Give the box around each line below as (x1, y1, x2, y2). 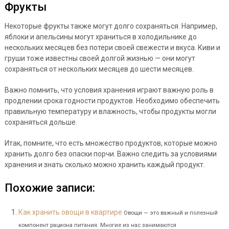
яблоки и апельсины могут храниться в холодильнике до (4, 32, 197, 41)
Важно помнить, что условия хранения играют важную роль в (4, 85, 214, 94)
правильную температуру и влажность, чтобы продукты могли (4, 107, 216, 116)
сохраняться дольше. (4, 118, 77, 126)
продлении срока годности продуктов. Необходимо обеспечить (4, 96, 220, 105)
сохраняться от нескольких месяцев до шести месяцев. (4, 64, 194, 73)
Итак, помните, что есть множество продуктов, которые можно (4, 139, 217, 147)
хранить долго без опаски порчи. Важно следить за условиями (4, 149, 217, 158)
